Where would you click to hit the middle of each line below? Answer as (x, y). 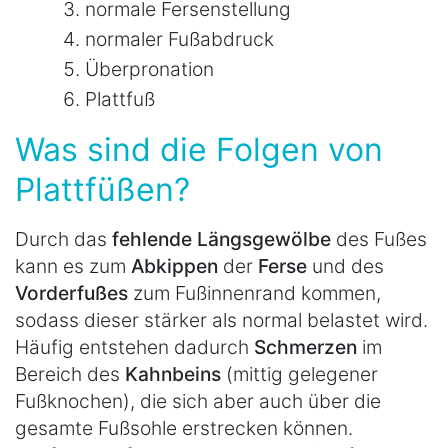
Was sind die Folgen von (199, 149)
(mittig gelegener (302, 373)
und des (348, 265)
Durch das (61, 238)
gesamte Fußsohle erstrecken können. (184, 427)
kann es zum (73, 265)
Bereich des (70, 373)
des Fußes (379, 238)
